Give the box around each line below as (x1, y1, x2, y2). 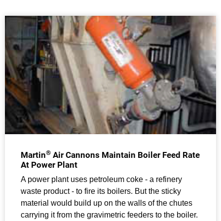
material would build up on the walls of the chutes (21, 199, 192, 208)
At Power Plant (21, 160, 77, 170)
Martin (21, 150, 46, 160)
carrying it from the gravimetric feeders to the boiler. (21, 211, 198, 220)
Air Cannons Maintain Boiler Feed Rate (51, 150, 200, 160)
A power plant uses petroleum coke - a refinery (21, 175, 182, 184)
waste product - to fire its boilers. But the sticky (21, 187, 181, 196)
